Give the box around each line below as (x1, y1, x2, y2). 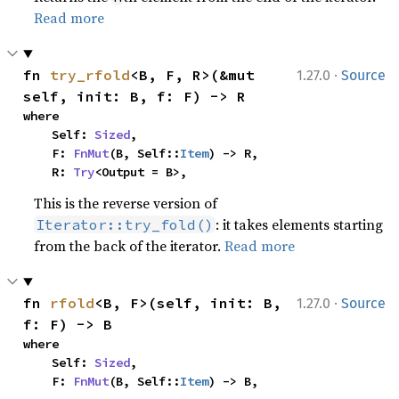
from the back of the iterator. (34, 236, 225, 256)
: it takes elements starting (216, 215, 384, 234)
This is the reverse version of (34, 193, 218, 213)
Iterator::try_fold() (36, 216, 215, 233)
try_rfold (50, 66, 131, 84)
